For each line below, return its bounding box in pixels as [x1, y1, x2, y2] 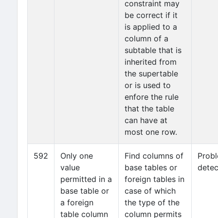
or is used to [125, 80, 171, 90]
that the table [125, 104, 174, 113]
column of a [125, 34, 168, 43]
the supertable [125, 69, 178, 78]
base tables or [125, 163, 177, 172]
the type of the [125, 198, 180, 207]
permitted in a [60, 174, 112, 184]
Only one [60, 151, 93, 161]
